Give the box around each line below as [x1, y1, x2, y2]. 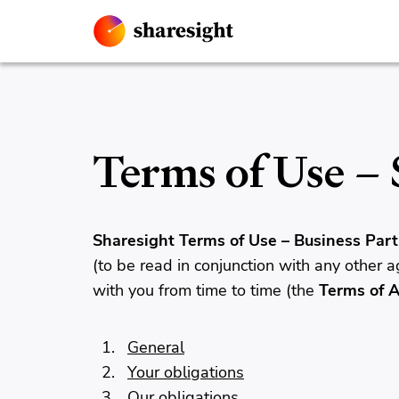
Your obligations [127, 362, 244, 383]
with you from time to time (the [93, 280, 314, 301]
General [127, 337, 184, 358]
